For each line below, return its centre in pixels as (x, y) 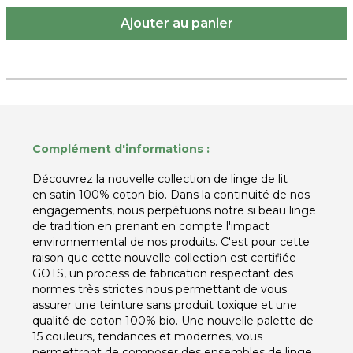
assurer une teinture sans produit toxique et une (165, 305)
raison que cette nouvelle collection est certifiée (164, 258)
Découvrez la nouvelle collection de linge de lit (160, 179)
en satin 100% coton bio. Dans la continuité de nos (171, 195)
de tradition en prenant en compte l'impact (151, 227)
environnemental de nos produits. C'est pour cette (171, 242)
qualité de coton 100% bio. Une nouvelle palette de (173, 321)
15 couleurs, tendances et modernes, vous (147, 337)
